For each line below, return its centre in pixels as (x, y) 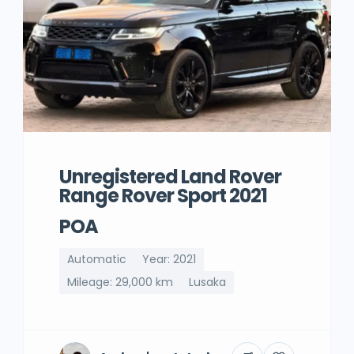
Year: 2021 (169, 259)
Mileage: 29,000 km (120, 282)
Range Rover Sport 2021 (163, 196)
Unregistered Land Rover (170, 177)
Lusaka (207, 282)
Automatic (97, 259)
